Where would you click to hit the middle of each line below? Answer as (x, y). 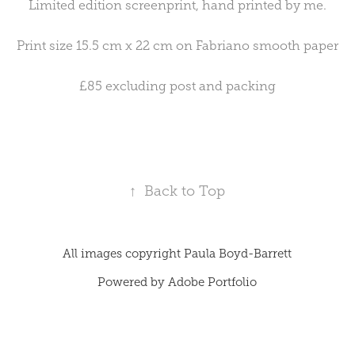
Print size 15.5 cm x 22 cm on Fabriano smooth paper (177, 45)
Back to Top (185, 191)
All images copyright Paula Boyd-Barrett (177, 253)
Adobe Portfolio (213, 282)
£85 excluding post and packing (177, 86)
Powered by (133, 282)
